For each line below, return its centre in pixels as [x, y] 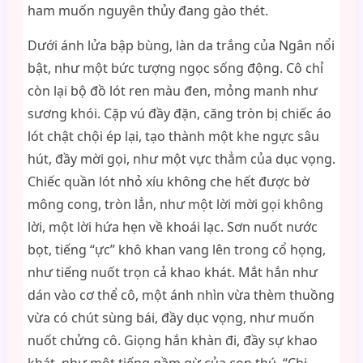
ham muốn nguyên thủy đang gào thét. [147, 11]
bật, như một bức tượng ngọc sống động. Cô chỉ [175, 68]
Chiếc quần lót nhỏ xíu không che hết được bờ [168, 181]
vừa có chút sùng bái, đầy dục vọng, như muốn [171, 318]
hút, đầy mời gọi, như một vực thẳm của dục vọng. [181, 159]
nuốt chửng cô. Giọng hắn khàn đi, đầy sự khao [172, 340]
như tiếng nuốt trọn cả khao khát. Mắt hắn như [172, 272]
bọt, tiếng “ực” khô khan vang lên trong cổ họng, [176, 250]
